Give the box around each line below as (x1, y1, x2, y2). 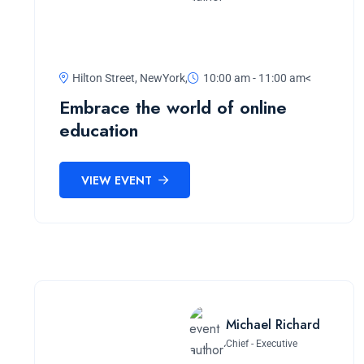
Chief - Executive (226, 337, 297, 349)
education (59, 117, 138, 144)
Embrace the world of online (59, 94, 287, 121)
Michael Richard (226, 314, 320, 334)
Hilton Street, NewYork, (72, 71, 188, 85)
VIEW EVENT (81, 171, 155, 188)
